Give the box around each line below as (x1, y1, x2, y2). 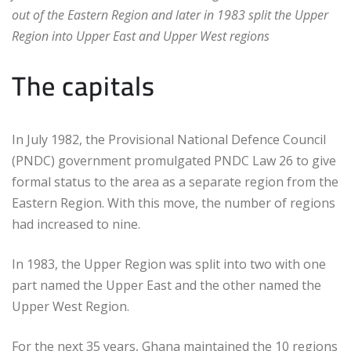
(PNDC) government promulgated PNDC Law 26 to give (12, 152, 336, 170)
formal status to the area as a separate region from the (12, 173, 338, 191)
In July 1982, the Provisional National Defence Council (12, 131, 326, 149)
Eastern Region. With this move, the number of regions (12, 194, 335, 212)
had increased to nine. (12, 215, 140, 233)
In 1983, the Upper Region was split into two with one (12, 255, 326, 273)
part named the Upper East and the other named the (12, 277, 321, 295)
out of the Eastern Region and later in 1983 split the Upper (12, 6, 328, 24)
